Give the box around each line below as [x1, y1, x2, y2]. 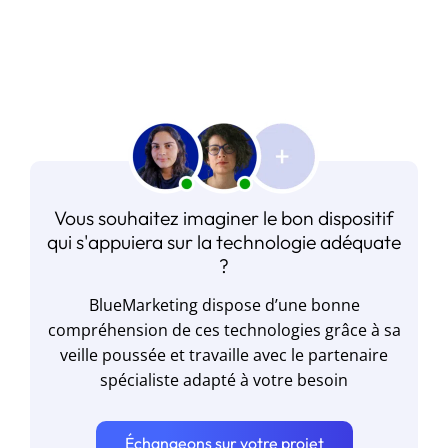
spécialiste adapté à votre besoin [100, 369, 348, 391]
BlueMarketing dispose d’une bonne [88, 294, 360, 316]
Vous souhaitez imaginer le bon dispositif [54, 206, 394, 230]
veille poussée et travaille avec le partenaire [60, 344, 388, 366]
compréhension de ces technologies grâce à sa [47, 319, 401, 341]
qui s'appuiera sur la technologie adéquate [47, 230, 401, 254]
